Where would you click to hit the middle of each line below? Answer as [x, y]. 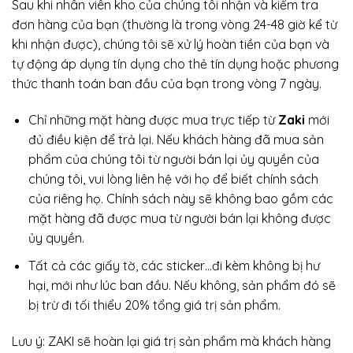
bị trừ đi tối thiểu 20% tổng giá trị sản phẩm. [154, 305]
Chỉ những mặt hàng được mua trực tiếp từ [153, 120]
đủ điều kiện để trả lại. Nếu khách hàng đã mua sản [176, 140]
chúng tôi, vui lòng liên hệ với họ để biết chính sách [173, 179]
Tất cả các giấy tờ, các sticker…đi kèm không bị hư [174, 265]
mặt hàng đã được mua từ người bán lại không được [179, 219]
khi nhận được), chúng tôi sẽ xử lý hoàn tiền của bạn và [171, 45]
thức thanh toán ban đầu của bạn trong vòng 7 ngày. [167, 84]
